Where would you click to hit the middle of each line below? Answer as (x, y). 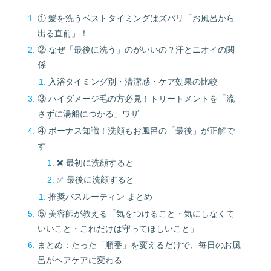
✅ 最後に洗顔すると (95, 179)
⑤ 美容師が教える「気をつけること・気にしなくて (136, 213)
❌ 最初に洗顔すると (95, 162)
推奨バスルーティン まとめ (100, 196)
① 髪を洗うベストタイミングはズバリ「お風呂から (136, 18)
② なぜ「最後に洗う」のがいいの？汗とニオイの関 (136, 50)
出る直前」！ (63, 33)
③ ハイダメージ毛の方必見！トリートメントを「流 (136, 99)
